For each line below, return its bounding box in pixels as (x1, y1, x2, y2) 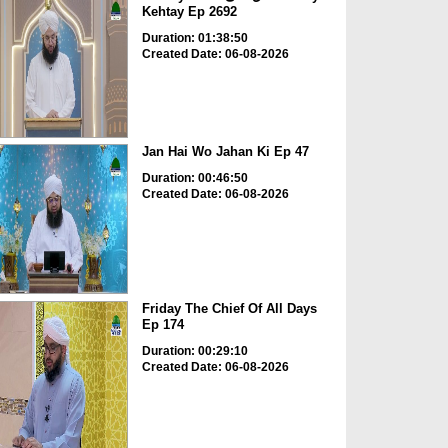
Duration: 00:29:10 (141, 343, 248, 358)
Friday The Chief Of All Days (141, 300, 317, 316)
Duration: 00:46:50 (141, 171, 248, 186)
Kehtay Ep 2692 (141, 3, 237, 19)
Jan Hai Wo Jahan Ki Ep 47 (141, 144, 309, 160)
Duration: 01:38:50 (141, 30, 248, 45)
